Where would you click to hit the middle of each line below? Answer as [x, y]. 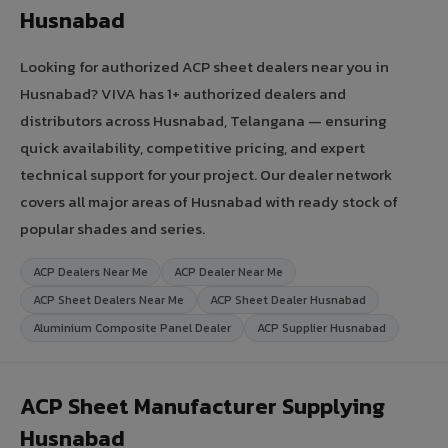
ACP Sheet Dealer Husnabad [288, 299]
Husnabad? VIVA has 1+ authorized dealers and [183, 93]
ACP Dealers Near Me [90, 271]
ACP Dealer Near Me [228, 271]
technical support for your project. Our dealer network [206, 174]
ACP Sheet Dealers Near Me [108, 299]
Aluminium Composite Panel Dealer [132, 327]
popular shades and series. [112, 228]
